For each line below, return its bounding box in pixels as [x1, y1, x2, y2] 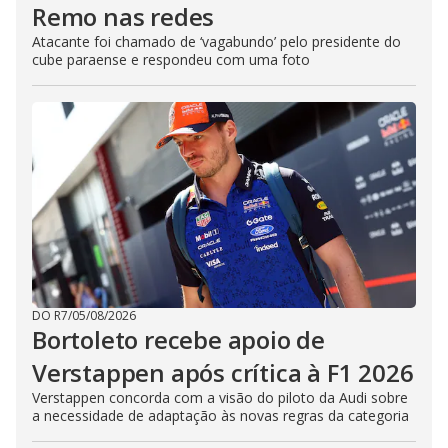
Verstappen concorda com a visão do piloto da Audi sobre [32, 387, 408, 407]
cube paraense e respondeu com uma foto [32, 49, 310, 69]
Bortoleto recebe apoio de [32, 322, 325, 356]
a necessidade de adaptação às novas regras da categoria [32, 405, 409, 425]
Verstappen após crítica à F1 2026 [32, 355, 414, 389]
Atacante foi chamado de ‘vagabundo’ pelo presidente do [32, 31, 401, 51]
